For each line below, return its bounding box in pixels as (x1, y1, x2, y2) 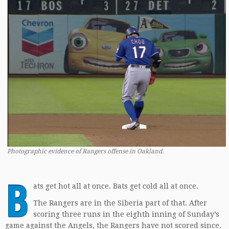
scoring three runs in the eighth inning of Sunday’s (33, 210, 219, 218)
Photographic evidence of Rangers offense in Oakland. (7, 147, 164, 155)
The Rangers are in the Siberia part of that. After (33, 198, 207, 207)
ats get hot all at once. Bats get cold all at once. (33, 181, 198, 190)
